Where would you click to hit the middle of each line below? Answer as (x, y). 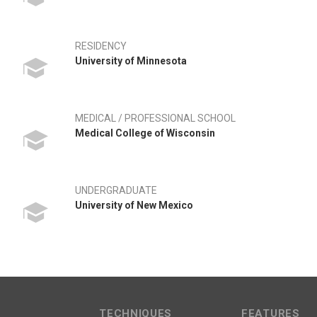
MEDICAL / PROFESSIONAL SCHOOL (155, 118)
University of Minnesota (131, 61)
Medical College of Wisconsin (145, 133)
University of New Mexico (134, 205)
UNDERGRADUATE (116, 190)
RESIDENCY (101, 46)
